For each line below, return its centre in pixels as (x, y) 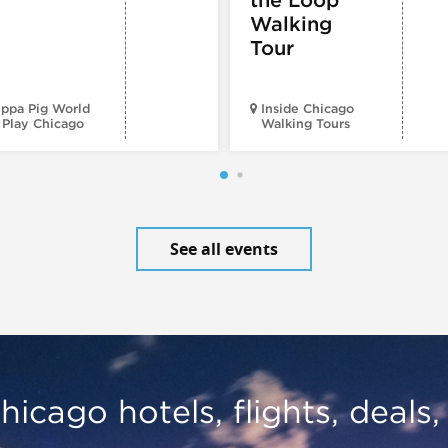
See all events (224, 248)
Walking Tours (305, 123)
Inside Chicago (307, 108)
